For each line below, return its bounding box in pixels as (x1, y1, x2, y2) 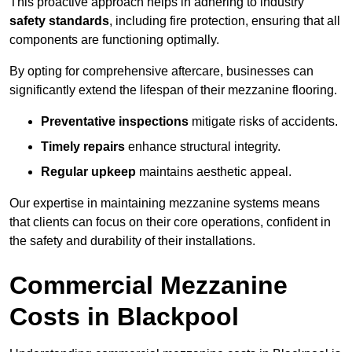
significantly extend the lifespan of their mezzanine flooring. (9, 83, 337, 97)
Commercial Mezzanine (9, 271, 288, 300)
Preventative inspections (41, 115, 189, 129)
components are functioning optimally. (9, 33, 219, 47)
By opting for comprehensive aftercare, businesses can (9, 64, 313, 79)
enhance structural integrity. (125, 140, 280, 154)
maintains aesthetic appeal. (136, 165, 291, 179)
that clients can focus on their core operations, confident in (9, 215, 331, 229)
